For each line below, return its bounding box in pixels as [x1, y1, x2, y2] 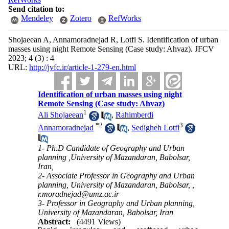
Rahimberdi [116, 110, 154, 120]
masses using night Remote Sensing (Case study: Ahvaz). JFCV [8, 44, 214, 53]
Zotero [70, 14, 91, 22]
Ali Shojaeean [38, 110, 84, 120]
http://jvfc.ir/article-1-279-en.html [29, 63, 136, 72]
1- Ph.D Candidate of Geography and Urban [38, 144, 185, 153]
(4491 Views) [77, 217, 121, 226]
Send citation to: [8, 5, 64, 13]
